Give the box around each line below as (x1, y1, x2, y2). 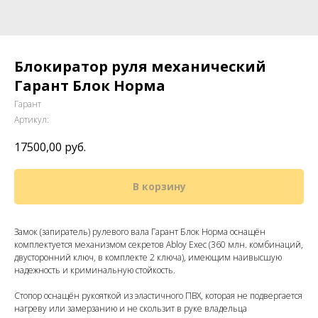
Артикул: (14, 114, 49, 126)
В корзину (132, 180, 186, 194)
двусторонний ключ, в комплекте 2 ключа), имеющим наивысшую (14, 251, 282, 264)
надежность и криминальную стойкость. (14, 264, 177, 277)
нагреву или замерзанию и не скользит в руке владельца (14, 302, 247, 315)
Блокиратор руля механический (14, 57, 266, 76)
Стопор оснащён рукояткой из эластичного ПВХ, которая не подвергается (14, 290, 302, 302)
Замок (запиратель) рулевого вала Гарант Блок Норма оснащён (14, 226, 265, 238)
